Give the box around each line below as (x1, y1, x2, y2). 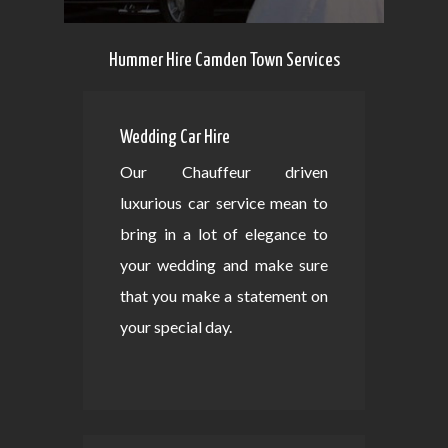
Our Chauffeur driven (119, 162, 329, 181)
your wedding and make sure (119, 255, 329, 274)
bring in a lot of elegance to (119, 224, 329, 243)
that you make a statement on (119, 286, 329, 305)
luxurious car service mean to (119, 193, 329, 212)
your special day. (119, 317, 232, 336)
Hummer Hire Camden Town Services (108, 51, 340, 71)
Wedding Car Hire (119, 128, 230, 147)
